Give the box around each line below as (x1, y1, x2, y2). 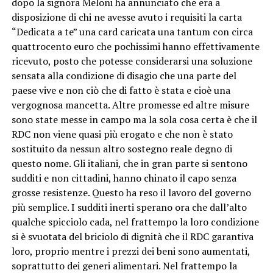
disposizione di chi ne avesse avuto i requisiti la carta (11, 10, 242, 24)
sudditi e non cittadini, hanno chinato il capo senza (11, 171, 236, 185)
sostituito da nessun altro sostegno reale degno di (11, 141, 232, 155)
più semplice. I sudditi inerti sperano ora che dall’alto (11, 200, 247, 214)
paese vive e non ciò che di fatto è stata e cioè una (11, 83, 230, 97)
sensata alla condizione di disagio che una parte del (11, 68, 236, 82)
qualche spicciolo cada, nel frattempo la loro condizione (11, 214, 259, 229)
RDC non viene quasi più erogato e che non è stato (11, 127, 233, 141)
